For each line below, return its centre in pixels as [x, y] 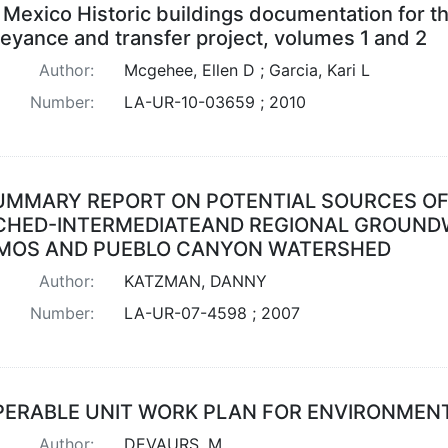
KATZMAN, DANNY [195, 280]
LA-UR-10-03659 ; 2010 [214, 101]
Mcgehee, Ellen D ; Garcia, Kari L [246, 69]
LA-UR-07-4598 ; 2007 [211, 312]
